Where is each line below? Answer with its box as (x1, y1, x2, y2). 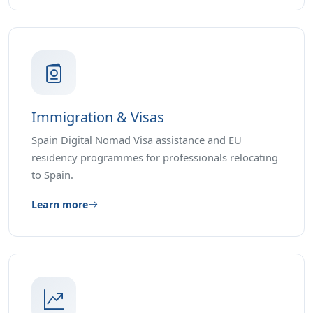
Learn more (31, 198, 88, 212)
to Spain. (31, 168, 73, 182)
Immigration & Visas (31, 108, 164, 127)
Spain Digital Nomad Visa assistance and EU (31, 133, 242, 147)
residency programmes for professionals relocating (31, 150, 278, 165)
